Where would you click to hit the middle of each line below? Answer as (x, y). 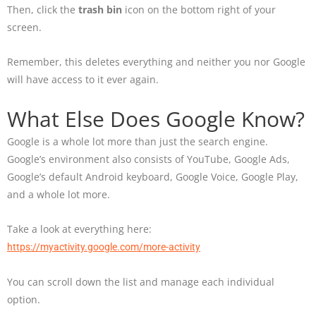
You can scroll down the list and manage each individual (141, 282)
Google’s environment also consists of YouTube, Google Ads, (148, 159)
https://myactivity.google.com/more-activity (104, 247)
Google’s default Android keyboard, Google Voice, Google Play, (153, 177)
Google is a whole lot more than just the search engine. (138, 142)
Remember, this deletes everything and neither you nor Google (156, 62)
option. (25, 300)
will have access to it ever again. (84, 80)
